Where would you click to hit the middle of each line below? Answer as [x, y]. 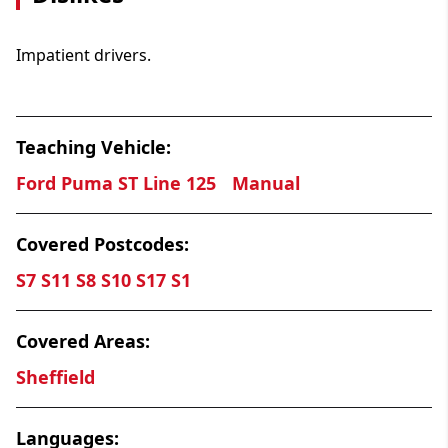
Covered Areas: [83, 340]
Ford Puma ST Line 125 [116, 182]
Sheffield [55, 376]
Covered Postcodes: [102, 243]
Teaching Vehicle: [93, 146]
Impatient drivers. [83, 54]
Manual [266, 182]
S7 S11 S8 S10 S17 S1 [103, 279]
